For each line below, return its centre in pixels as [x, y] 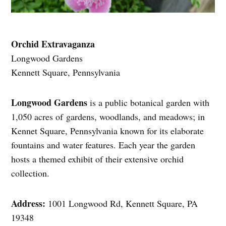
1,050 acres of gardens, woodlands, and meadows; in [108, 117]
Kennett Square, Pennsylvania [66, 72]
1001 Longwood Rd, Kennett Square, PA [123, 204]
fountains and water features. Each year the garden [103, 145]
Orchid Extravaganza [53, 44]
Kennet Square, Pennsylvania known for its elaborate [108, 131]
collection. [31, 173]
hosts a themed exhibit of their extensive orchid [98, 159]
